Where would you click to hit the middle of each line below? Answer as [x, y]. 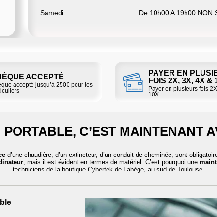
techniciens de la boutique [50, 169]
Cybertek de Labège [116, 169]
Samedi [52, 12]
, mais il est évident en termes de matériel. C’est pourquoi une [111, 162]
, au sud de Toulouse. [174, 169]
